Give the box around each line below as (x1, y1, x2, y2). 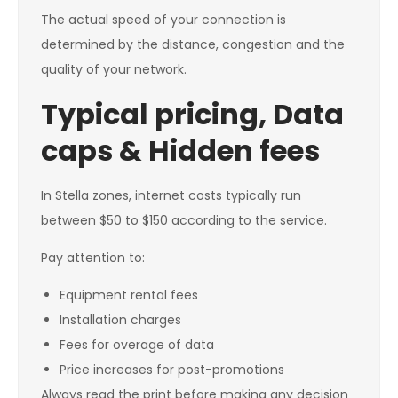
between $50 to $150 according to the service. (41, 211, 327, 230)
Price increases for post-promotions (60, 361, 284, 379)
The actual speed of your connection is (41, 11, 286, 29)
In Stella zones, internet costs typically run (41, 187, 301, 205)
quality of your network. (41, 60, 187, 79)
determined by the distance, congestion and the (41, 36, 345, 54)
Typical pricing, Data (41, 94, 344, 135)
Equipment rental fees (60, 286, 198, 305)
